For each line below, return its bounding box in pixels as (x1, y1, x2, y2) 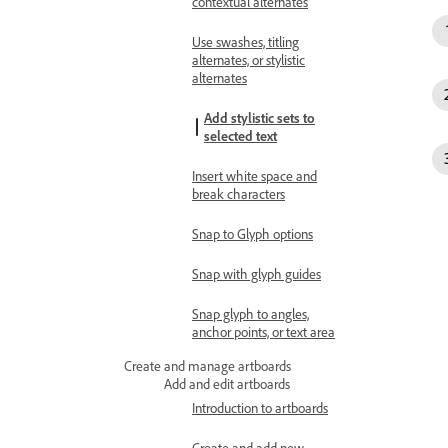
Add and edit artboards (164, 375, 290, 392)
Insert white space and (192, 167, 317, 184)
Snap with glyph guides (192, 265, 321, 282)
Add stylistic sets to (204, 109, 315, 126)
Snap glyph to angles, (192, 305, 309, 322)
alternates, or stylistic (192, 51, 305, 68)
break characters (192, 185, 285, 202)
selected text (204, 127, 277, 144)
